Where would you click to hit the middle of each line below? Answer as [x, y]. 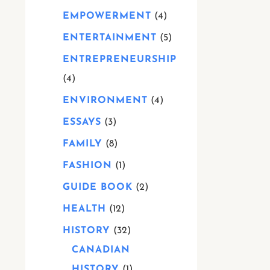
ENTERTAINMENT [110, 38]
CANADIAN [101, 250]
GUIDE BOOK [98, 187]
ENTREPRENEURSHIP [120, 60]
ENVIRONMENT [105, 101]
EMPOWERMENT [107, 16]
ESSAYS [82, 122]
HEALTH [84, 209]
